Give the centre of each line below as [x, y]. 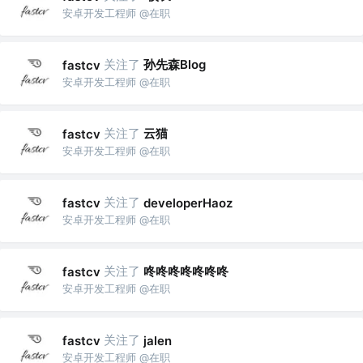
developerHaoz [188, 203]
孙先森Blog [175, 65]
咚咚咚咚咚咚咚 [186, 271]
